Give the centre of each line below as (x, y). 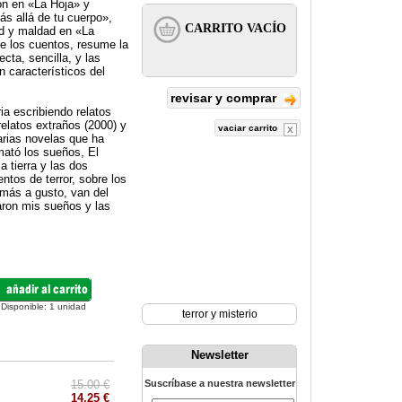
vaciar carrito (249, 128)
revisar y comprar (225, 98)
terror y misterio (219, 314)
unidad (73, 306)
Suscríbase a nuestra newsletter (219, 383)
